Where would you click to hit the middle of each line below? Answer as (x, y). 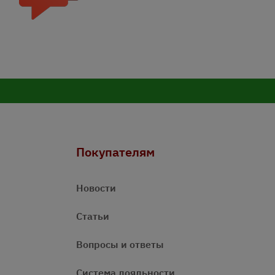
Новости (96, 188)
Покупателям (115, 152)
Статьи (93, 216)
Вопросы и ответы (120, 245)
